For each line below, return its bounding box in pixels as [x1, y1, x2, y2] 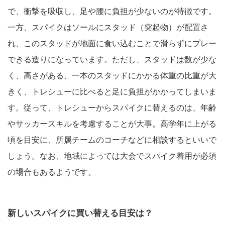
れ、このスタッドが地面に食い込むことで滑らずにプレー [8, 39, 216, 48]
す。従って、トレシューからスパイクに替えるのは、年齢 [8, 103, 216, 112]
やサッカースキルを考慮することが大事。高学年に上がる [8, 119, 216, 128]
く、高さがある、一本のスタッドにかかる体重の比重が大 [8, 71, 216, 80]
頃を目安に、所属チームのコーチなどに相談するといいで [8, 135, 216, 144]
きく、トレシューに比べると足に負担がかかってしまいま [8, 87, 216, 96]
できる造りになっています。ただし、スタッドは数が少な [8, 55, 216, 64]
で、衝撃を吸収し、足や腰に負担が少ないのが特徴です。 [8, 7, 216, 16]
